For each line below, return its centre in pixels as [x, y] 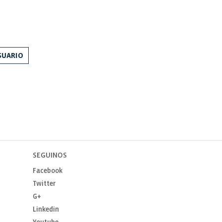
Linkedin [46, 210]
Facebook [47, 171]
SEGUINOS [50, 156]
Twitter [44, 184]
